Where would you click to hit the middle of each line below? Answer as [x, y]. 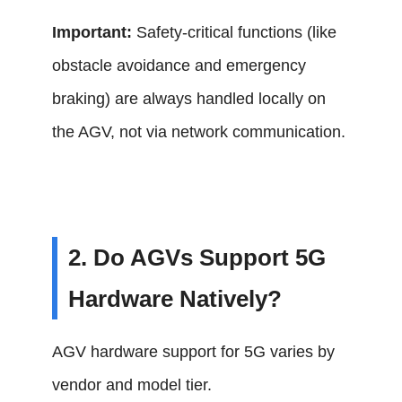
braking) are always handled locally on [189, 99]
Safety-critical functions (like [235, 32]
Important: [92, 32]
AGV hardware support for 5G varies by [194, 352]
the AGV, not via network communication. [199, 132]
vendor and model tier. [132, 385]
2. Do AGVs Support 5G [197, 258]
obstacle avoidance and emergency [179, 66]
